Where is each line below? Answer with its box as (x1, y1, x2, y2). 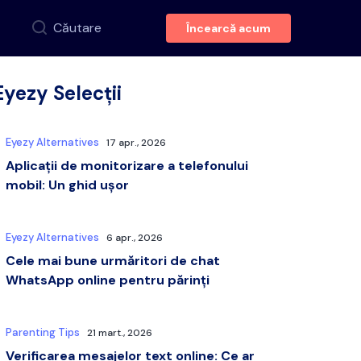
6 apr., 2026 (106, 231, 164, 244)
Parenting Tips (6, 326, 81, 339)
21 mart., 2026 (87, 326, 153, 339)
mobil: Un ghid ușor (6, 176, 130, 193)
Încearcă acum (185, 21, 271, 35)
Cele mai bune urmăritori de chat (6, 252, 221, 269)
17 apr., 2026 (106, 136, 167, 149)
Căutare (53, 19, 102, 36)
